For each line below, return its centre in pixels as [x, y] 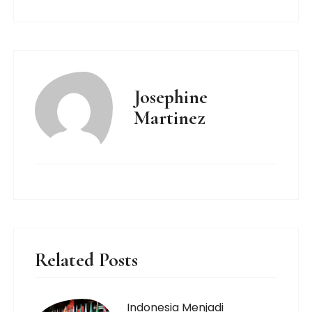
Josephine [171, 96]
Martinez [170, 117]
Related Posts [87, 259]
